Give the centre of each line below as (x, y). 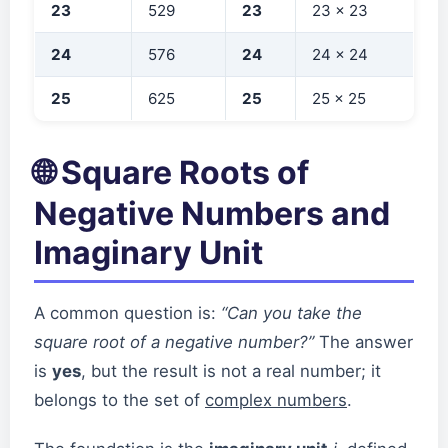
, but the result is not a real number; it (231, 370)
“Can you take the (291, 312)
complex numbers (276, 399)
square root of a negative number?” (174, 341)
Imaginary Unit (148, 252)
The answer (363, 341)
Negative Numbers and (212, 213)
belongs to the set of (119, 399)
